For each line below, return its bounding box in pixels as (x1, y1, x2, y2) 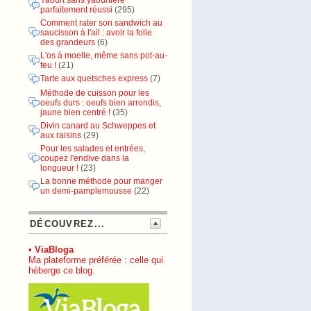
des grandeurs (40, 37, 95, 47)
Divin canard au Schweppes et (40, 121, 155, 131)
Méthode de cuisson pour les (40, 88, 149, 98)
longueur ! (40, 163, 81, 173)
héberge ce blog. (28, 265, 95, 276)
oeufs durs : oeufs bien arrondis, (40, 98, 161, 108)
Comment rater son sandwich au (40, 18, 162, 28)
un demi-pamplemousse (40, 186, 132, 196)
